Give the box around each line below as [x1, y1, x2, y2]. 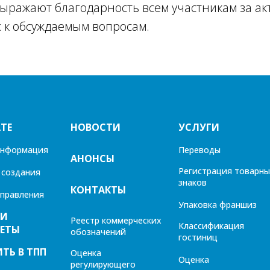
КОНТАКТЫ [71, 183, 126, 197]
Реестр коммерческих [71, 215, 162, 227]
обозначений [71, 226, 126, 238]
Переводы [178, 144, 221, 156]
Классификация [178, 220, 244, 232]
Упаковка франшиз [178, 199, 257, 211]
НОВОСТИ [71, 121, 121, 134]
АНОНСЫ [71, 152, 115, 166]
